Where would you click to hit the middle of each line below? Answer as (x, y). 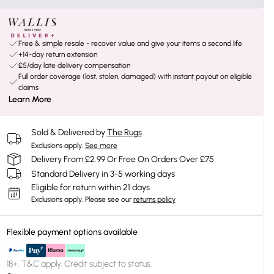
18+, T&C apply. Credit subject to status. (79, 264)
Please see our (108, 199)
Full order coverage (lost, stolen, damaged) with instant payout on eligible (135, 76)
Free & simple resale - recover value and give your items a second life (130, 43)
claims (28, 87)
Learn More (30, 99)
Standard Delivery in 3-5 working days (103, 174)
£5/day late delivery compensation (74, 65)
